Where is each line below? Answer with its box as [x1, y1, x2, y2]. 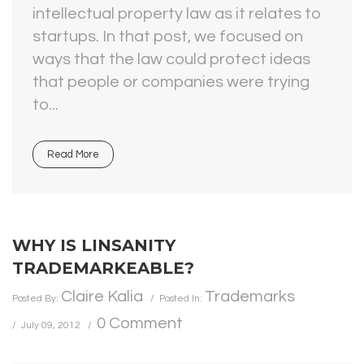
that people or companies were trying [32, 74, 310, 90]
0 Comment [97, 315, 183, 331]
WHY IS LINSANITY [12, 236, 175, 255]
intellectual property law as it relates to [32, 6, 322, 22]
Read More [47, 149, 99, 160]
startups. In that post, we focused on [32, 28, 303, 45]
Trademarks [205, 288, 295, 305]
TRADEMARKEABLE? [12, 258, 194, 278]
